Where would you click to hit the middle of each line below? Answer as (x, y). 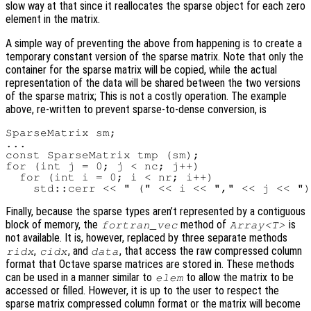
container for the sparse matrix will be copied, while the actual (141, 69)
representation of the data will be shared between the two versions (153, 83)
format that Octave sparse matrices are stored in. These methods (150, 264)
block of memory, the (53, 224)
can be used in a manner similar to (80, 277)
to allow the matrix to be (239, 277)
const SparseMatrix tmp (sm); (103, 154)
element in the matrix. (53, 19)
